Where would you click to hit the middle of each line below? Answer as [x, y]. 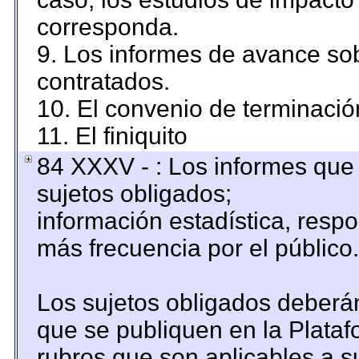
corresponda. [107, 27]
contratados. [103, 81]
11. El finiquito [112, 136]
